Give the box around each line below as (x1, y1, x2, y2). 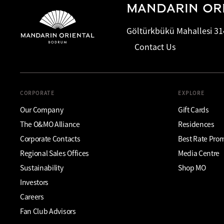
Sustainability (20, 162, 63, 172)
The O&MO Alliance (20, 119, 80, 129)
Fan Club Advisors (20, 206, 76, 216)
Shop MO (178, 162, 206, 172)
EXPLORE (178, 89, 205, 96)
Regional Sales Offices (20, 148, 89, 158)
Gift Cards (178, 104, 209, 114)
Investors (20, 177, 49, 187)
